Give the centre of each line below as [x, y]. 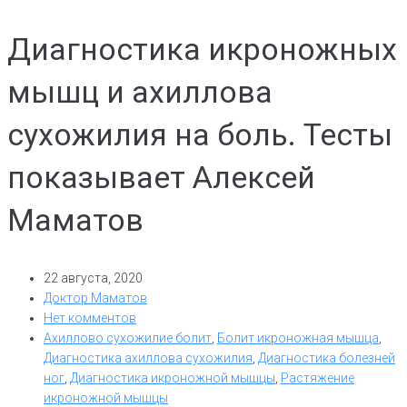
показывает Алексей [161, 178]
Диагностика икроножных [202, 50]
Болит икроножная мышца [298, 338]
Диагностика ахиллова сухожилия [148, 357]
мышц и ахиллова [140, 92]
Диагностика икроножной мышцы [173, 377]
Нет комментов [90, 318]
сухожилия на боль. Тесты [200, 135]
